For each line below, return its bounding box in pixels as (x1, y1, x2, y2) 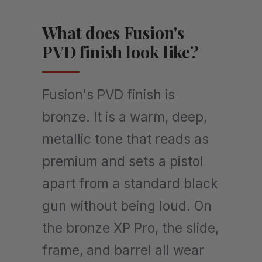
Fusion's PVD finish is (42, 86, 175, 102)
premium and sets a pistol (42, 153, 204, 169)
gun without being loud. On (42, 197, 212, 213)
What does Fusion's (42, 21, 184, 43)
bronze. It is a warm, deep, (42, 108, 207, 125)
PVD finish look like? (42, 40, 199, 63)
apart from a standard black (42, 175, 218, 191)
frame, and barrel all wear (42, 242, 204, 258)
